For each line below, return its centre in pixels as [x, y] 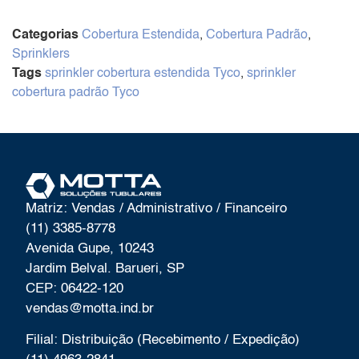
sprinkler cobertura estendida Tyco [143, 74]
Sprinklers [41, 55]
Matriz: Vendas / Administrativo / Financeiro [157, 209]
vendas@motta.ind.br [90, 309]
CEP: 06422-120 [75, 289]
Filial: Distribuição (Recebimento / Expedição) [163, 341]
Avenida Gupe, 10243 [90, 249]
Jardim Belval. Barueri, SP [105, 269]
